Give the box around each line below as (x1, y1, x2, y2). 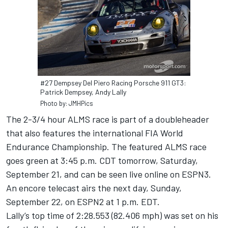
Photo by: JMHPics (40, 99, 93, 108)
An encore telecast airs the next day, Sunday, (6, 182, 182, 194)
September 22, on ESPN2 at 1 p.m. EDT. (6, 196, 160, 208)
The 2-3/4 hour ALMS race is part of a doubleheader (6, 113, 209, 125)
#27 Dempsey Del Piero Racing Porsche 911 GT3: (40, 78, 186, 88)
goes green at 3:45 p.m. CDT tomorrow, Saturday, (6, 155, 198, 166)
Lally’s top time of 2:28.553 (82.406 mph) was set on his (6, 210, 218, 221)
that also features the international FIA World (6, 127, 183, 139)
